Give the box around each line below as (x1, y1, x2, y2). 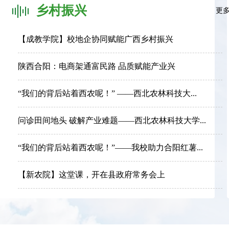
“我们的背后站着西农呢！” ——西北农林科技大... (18, 89, 197, 98)
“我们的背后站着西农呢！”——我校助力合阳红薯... (18, 143, 203, 152)
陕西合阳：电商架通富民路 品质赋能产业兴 (18, 62, 175, 71)
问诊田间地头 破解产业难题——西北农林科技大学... (18, 116, 206, 125)
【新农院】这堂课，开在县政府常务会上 (18, 170, 165, 179)
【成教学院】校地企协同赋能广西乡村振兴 (18, 35, 173, 43)
